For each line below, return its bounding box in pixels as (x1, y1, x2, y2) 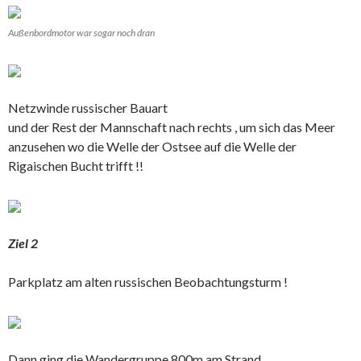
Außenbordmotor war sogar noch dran (8, 26, 155, 39)
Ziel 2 (8, 234, 38, 251)
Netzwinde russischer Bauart (8, 99, 168, 115)
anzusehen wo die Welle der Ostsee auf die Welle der (8, 138, 297, 154)
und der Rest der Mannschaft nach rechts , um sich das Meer (8, 118, 335, 135)
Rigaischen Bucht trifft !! (8, 157, 143, 173)
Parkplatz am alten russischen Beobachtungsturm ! (8, 273, 288, 289)
